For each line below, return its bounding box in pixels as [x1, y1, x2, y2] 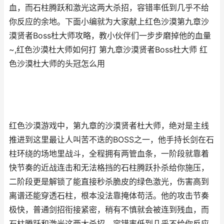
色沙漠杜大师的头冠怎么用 [9, 59, 105, 68]
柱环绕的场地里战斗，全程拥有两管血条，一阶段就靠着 [9, 149, 209, 158]
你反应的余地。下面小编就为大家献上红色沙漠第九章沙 [9, 17, 209, 26]
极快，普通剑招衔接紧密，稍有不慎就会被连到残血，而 [9, 205, 209, 214]
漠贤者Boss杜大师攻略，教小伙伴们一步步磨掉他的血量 [9, 31, 211, 40]
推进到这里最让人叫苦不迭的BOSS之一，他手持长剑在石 [9, 135, 214, 144]
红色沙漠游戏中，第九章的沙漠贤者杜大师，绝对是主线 [9, 121, 209, 130]
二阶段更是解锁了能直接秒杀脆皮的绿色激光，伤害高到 [9, 177, 209, 186]
